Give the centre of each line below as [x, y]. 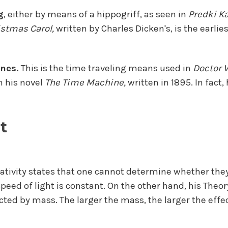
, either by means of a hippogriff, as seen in [96, 14]
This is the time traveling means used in [106, 68]
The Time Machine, [86, 83]
